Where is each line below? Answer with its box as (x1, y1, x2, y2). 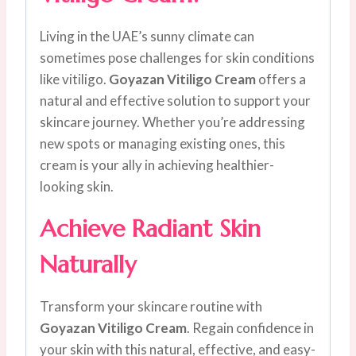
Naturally (40, 249, 136, 279)
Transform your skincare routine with (40, 297, 262, 315)
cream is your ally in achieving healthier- (40, 156, 274, 173)
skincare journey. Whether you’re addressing (40, 113, 305, 130)
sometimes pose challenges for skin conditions (40, 48, 315, 66)
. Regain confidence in (187, 319, 314, 336)
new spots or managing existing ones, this (40, 134, 285, 152)
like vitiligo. (40, 70, 109, 87)
